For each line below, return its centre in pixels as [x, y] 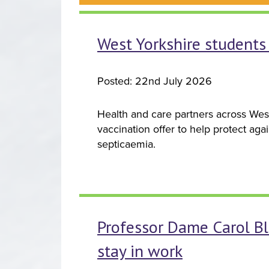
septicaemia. [126, 144]
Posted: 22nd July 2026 [155, 81]
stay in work [140, 250]
